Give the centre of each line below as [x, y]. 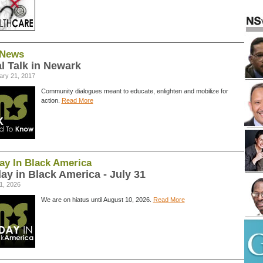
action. [51, 100]
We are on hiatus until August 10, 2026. [97, 200]
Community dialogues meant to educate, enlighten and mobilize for [134, 91]
